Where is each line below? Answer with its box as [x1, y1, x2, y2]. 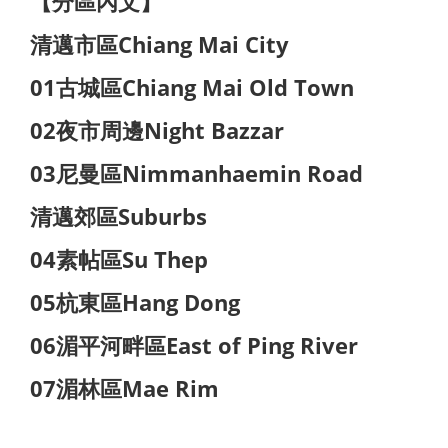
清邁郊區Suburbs [30, 201, 207, 231]
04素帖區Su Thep [30, 244, 208, 274]
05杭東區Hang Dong [30, 287, 240, 317]
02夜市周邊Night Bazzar [30, 115, 284, 145]
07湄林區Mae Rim [30, 373, 219, 403]
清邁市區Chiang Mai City [30, 29, 289, 59]
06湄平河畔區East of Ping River [30, 330, 358, 360]
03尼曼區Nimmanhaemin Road [30, 158, 363, 188]
